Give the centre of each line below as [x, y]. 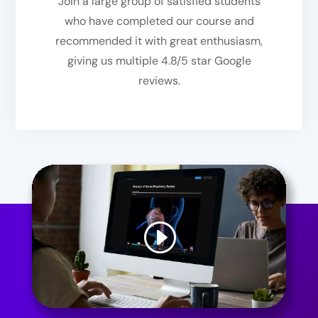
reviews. [159, 81]
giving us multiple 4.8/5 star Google [159, 61]
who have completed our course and [159, 21]
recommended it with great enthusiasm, [159, 41]
